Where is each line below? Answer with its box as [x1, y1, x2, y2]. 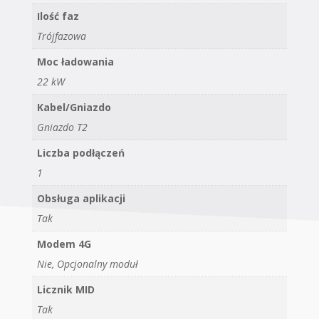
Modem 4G [36, 237, 91, 251]
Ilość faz [36, 9, 79, 23]
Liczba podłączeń [36, 146, 125, 160]
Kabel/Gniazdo [36, 100, 111, 115]
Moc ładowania [36, 55, 114, 69]
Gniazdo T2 [36, 120, 88, 135]
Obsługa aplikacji [36, 192, 125, 206]
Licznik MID [36, 283, 95, 297]
